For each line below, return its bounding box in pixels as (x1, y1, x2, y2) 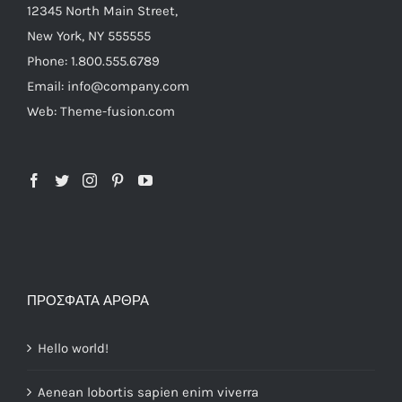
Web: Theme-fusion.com (27, 102, 175, 119)
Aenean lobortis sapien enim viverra (38, 383, 258, 400)
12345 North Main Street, (27, 2, 178, 19)
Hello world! (38, 339, 109, 356)
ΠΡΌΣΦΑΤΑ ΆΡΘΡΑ (27, 292, 149, 309)
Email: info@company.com (27, 77, 189, 94)
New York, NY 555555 (27, 27, 151, 44)
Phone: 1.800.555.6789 (27, 52, 160, 69)
